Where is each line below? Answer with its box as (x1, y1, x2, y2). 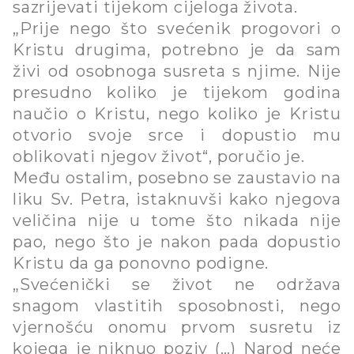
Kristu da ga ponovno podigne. (13, 253, 269, 273)
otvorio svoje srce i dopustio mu (13, 125, 341, 145)
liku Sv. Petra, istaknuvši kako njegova (13, 189, 341, 209)
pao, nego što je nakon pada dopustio (13, 232, 341, 251)
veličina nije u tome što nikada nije (13, 210, 341, 230)
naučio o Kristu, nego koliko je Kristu (13, 104, 341, 123)
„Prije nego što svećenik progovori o (13, 18, 341, 38)
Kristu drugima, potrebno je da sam (13, 40, 341, 59)
